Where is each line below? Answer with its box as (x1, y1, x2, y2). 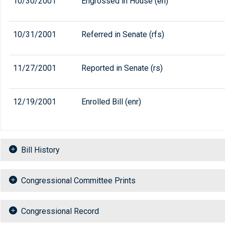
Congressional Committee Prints (21, 176, 136, 186)
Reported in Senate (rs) (81, 63, 163, 73)
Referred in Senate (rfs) (81, 30, 164, 40)
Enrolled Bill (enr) (81, 97, 141, 107)
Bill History (21, 145, 60, 155)
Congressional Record (21, 206, 99, 216)
